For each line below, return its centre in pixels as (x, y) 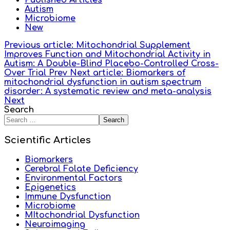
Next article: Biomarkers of (128, 73)
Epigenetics (50, 187)
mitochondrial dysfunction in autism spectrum (103, 82)
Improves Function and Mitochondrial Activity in (107, 55)
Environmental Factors (73, 178)
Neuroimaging (55, 224)
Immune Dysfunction (68, 196)
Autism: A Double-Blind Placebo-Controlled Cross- (111, 64)
